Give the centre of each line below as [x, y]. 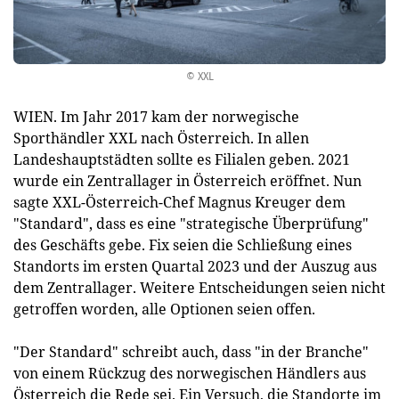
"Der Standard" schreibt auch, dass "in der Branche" [191, 352]
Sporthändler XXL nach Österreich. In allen [161, 138]
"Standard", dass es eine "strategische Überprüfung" [191, 224]
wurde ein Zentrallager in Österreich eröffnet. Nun [187, 181]
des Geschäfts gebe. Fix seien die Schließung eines [183, 245]
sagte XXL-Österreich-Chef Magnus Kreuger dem [179, 202]
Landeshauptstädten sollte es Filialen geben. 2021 [182, 159]
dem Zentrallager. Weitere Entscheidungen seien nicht [199, 288]
